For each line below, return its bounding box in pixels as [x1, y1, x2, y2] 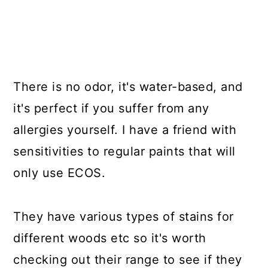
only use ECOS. [13, 166, 106, 180]
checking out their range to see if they [13, 252, 242, 267]
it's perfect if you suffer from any [13, 101, 209, 115]
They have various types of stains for [13, 209, 234, 224]
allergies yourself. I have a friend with [13, 123, 237, 137]
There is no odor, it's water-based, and [13, 80, 243, 94]
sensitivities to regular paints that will [13, 144, 236, 159]
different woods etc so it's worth [13, 231, 206, 245]
